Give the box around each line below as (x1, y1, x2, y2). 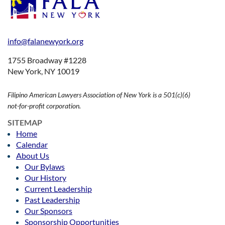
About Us (16, 151, 49, 161)
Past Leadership (25, 195, 80, 205)
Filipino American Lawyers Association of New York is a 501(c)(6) (8, 90, 190, 99)
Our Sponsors (25, 206, 72, 216)
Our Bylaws (25, 162, 65, 172)
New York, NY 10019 (8, 66, 79, 76)
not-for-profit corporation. (8, 101, 81, 110)
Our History (25, 173, 66, 183)
